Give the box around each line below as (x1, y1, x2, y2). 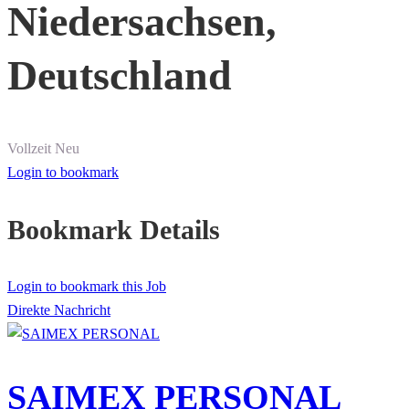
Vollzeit (7, 141, 51, 157)
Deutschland (7, 52, 232, 100)
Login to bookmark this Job (7, 278, 166, 295)
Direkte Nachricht (7, 302, 110, 319)
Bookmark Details (7, 215, 220, 246)
